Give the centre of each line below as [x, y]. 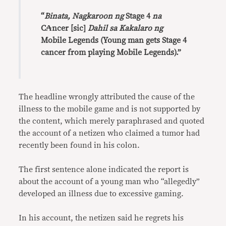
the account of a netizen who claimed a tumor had [109, 133]
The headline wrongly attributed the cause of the [107, 97]
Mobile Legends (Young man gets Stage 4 [114, 40]
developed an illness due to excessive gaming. [101, 194]
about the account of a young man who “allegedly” [109, 182]
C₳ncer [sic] [65, 28]
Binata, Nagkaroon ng [85, 16]
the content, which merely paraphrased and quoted [112, 121]
